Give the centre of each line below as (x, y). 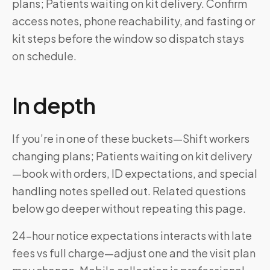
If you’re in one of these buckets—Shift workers (131, 138)
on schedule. (44, 56)
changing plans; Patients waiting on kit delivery (132, 156)
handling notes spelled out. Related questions (129, 191)
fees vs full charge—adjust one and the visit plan (134, 253)
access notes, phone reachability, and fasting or (133, 21)
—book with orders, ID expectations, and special (135, 173)
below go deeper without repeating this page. (129, 208)
